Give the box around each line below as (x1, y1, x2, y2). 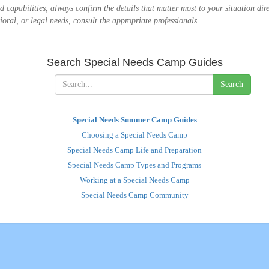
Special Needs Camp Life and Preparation (67, 146, 202, 154)
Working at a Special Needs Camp (79, 176, 190, 184)
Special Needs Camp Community (80, 191, 189, 199)
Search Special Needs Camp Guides (46, 56, 223, 68)
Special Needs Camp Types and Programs (68, 161, 201, 169)
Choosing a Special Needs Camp (82, 131, 187, 139)
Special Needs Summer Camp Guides (72, 116, 197, 124)
